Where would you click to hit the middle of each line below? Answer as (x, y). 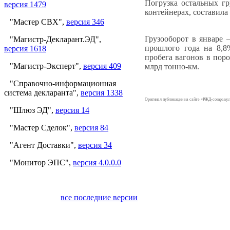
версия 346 (85, 22)
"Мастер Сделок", (42, 127)
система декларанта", (42, 92)
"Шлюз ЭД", (33, 110)
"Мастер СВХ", (38, 22)
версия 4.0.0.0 (97, 162)
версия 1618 (25, 48)
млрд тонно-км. (172, 66)
